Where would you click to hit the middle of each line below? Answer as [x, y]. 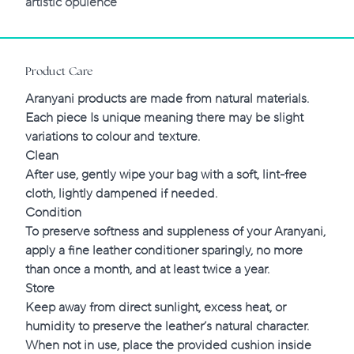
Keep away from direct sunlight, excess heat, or [156, 308]
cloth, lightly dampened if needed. [121, 194]
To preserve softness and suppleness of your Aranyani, [175, 232]
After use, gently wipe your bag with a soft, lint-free [166, 175]
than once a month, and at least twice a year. [147, 270]
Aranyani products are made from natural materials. [167, 99]
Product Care [60, 72]
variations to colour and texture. [113, 137]
